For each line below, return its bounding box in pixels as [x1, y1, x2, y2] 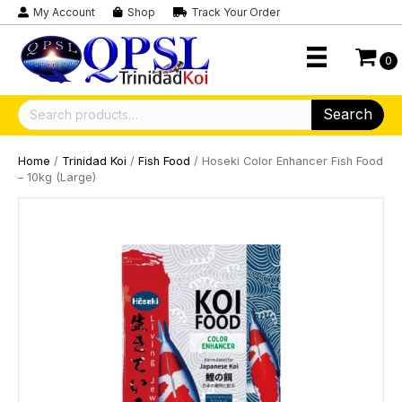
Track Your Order [191, 5, 280, 19]
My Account [33, 5, 95, 19]
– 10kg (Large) [18, 170, 96, 184]
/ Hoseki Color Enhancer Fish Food [190, 153, 383, 168]
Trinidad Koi [62, 153, 127, 168]
